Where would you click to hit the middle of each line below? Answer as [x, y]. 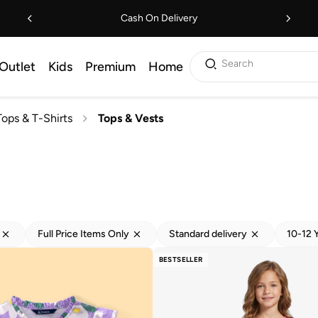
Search [237, 64]
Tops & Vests [131, 118]
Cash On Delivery [159, 18]
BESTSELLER [181, 259]
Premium [110, 67]
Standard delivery [208, 234]
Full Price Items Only [83, 234]
